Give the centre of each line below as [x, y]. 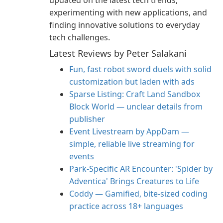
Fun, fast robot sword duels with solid [140, 69]
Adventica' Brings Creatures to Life [134, 181]
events [82, 156]
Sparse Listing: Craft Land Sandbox [135, 94]
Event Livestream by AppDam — [129, 131]
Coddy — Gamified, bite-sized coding [138, 194]
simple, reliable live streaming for [132, 144]
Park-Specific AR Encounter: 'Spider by [141, 169]
